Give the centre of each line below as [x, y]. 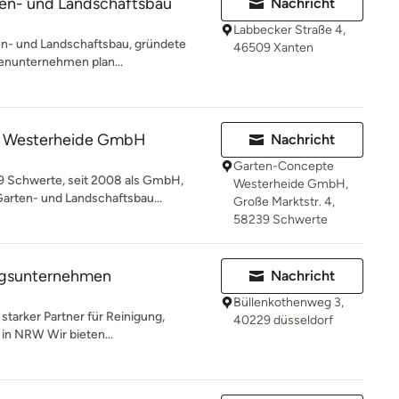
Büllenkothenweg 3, [289, 302]
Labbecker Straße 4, [289, 30]
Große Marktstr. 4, [284, 202]
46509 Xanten [273, 48]
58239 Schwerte [281, 220]
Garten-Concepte [284, 166]
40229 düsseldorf [283, 320]
